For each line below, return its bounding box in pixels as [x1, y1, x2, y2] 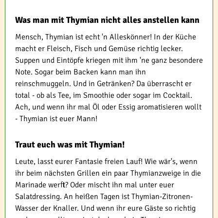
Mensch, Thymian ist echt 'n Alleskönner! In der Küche [15, 32, 196, 42]
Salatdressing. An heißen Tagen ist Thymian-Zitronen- [15, 191, 193, 201]
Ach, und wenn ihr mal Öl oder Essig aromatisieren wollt [15, 102, 201, 112]
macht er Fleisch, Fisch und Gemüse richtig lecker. [15, 43, 183, 54]
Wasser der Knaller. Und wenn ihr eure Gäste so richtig [15, 203, 196, 213]
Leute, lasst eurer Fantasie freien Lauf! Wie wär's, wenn [15, 156, 198, 166]
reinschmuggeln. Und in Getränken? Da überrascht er [15, 78, 192, 89]
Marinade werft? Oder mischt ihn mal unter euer [15, 180, 174, 190]
